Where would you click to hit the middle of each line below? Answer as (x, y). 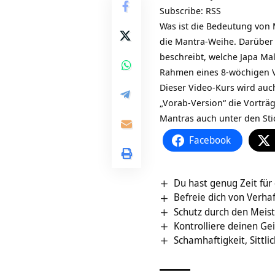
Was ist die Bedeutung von (216, 26)
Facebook (210, 140)
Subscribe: (183, 11)
